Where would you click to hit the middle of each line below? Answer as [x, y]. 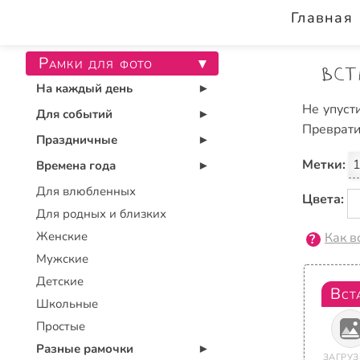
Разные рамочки [85, 349]
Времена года [76, 166]
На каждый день [84, 88]
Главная [322, 18]
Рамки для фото [96, 63]
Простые [61, 326]
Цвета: [323, 199]
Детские [60, 281]
